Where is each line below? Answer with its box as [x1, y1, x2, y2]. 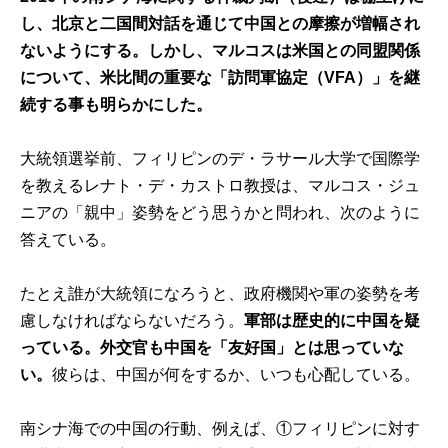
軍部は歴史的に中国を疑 [244, 311, 421, 329]
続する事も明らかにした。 [20, 95, 213, 113]
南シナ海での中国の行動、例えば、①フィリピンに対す [20, 420, 421, 438]
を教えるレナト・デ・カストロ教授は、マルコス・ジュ [20, 176, 421, 194]
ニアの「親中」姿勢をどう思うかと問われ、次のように [20, 203, 421, 221]
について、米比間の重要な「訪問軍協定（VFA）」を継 [20, 68, 421, 86]
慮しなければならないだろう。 [20, 311, 245, 329]
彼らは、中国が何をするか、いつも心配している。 [52, 365, 421, 383]
